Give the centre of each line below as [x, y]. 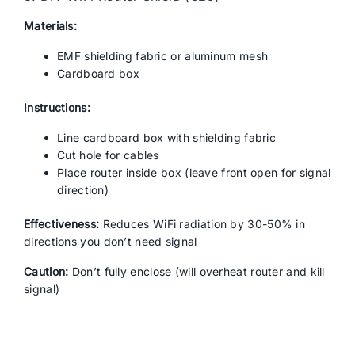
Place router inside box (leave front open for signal [194, 172]
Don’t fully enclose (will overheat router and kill [197, 271]
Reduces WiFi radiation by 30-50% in [202, 224]
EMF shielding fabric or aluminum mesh [163, 56]
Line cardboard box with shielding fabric [166, 137]
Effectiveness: [62, 224]
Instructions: [57, 107]
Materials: [50, 26]
